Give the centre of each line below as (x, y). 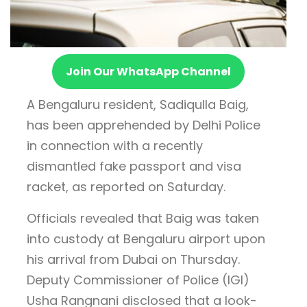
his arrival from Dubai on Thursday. (133, 260)
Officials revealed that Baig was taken (143, 219)
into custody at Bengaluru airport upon (146, 239)
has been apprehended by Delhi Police (144, 125)
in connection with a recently (115, 146)
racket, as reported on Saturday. (126, 187)
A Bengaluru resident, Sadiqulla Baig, (138, 105)
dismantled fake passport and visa (134, 167)
